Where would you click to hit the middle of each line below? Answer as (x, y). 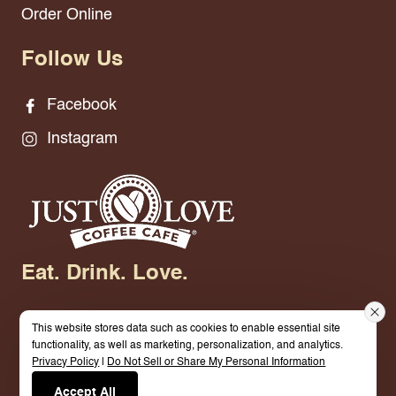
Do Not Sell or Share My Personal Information (217, 362)
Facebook (80, 106)
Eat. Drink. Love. (105, 274)
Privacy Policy (66, 362)
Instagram (80, 139)
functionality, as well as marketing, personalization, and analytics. (188, 346)
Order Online (67, 15)
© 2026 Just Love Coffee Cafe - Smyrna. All (175, 370)
